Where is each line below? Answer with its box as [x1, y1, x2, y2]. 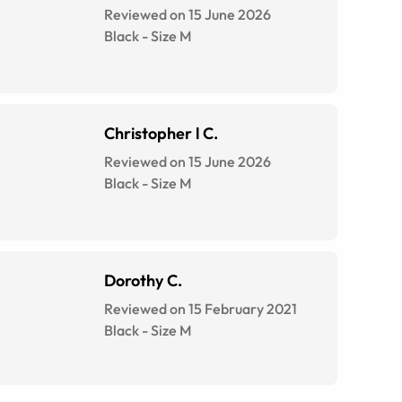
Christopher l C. [104, 123, 218, 144]
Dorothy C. [104, 270, 182, 292]
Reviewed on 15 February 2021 [104, 300, 297, 319]
